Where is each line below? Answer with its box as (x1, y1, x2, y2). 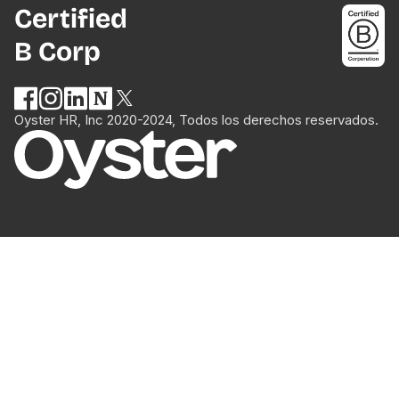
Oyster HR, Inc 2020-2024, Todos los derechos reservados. (13, 111, 379, 129)
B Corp (13, 35, 101, 68)
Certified (13, 2, 127, 35)
